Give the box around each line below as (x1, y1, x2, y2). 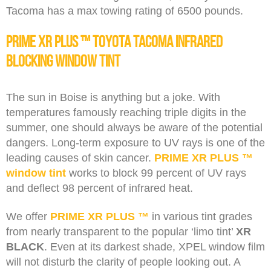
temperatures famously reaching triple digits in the (6, 106, 246, 119)
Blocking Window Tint (6, 51, 120, 70)
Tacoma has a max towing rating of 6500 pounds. (6, 4, 243, 17)
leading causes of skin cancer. (6, 151, 154, 164)
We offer (6, 210, 50, 223)
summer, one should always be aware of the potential (6, 121, 263, 134)
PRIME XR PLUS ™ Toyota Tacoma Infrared (6, 32, 223, 50)
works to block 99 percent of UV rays (66, 166, 246, 179)
